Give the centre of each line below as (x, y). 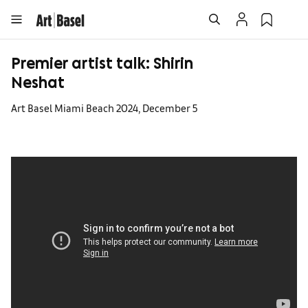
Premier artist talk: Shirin (102, 66)
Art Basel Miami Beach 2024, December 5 (104, 108)
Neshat (38, 85)
